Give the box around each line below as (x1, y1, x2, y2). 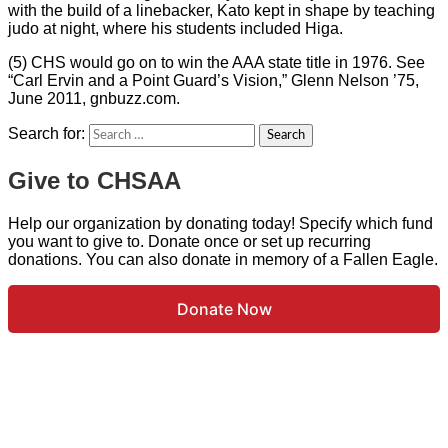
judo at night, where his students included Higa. (8, 19, 343, 37)
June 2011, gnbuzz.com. (8, 89, 180, 107)
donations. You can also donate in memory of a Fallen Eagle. (8, 250, 438, 268)
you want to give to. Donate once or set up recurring (8, 232, 371, 250)
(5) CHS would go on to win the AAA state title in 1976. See (8, 53, 425, 71)
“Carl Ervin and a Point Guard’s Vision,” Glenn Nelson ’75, (8, 71, 419, 89)
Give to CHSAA (8, 166, 181, 194)
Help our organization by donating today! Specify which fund (8, 214, 433, 232)
